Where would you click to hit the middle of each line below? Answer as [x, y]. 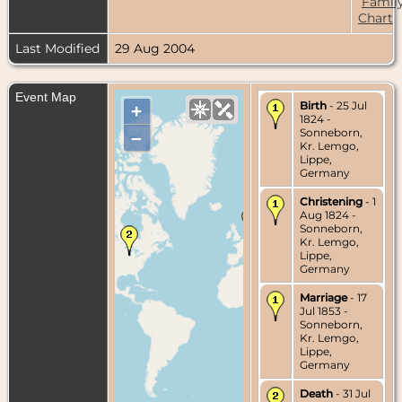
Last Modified [57, 48]
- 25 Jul [347, 105]
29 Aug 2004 [155, 48]
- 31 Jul [352, 393]
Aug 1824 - [328, 214]
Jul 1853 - [324, 310]
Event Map [46, 96]
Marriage [323, 297]
